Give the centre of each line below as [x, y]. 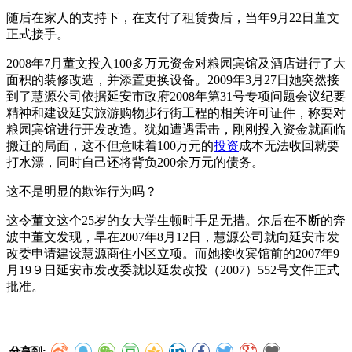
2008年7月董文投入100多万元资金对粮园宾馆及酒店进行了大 [176, 63]
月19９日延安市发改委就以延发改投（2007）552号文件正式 [173, 269]
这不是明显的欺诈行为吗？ [82, 191]
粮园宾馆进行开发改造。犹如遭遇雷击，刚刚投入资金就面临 [176, 129]
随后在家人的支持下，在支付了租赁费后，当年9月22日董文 [173, 17]
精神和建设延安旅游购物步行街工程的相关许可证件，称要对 [176, 112]
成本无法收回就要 [289, 145]
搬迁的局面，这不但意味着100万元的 [110, 145]
